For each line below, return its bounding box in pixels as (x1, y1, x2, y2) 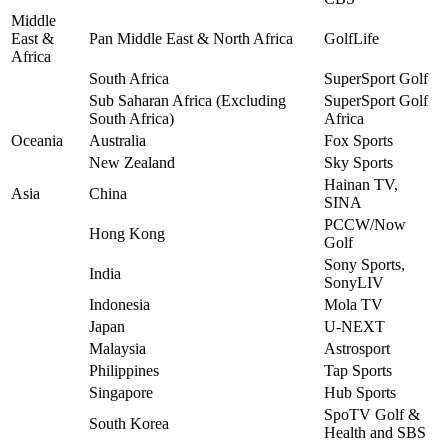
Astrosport (324, 339, 390, 357)
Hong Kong (89, 224, 165, 242)
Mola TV (324, 295, 383, 313)
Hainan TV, (324, 175, 398, 193)
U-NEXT (324, 317, 385, 335)
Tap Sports (324, 361, 392, 379)
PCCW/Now (324, 215, 406, 233)
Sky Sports (324, 153, 393, 171)
